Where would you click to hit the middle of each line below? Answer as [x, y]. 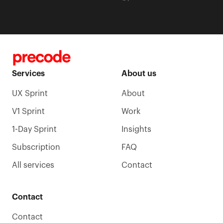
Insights [136, 129]
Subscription [36, 147]
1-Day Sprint [34, 129]
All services [33, 165]
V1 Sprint [28, 111]
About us [139, 74]
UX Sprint [30, 94]
